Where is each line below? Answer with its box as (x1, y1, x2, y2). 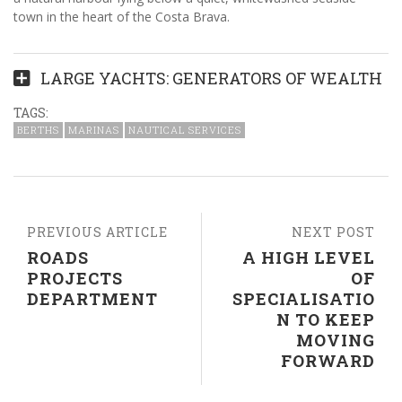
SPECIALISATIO (232, 287, 375, 310)
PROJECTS (27, 267, 123, 289)
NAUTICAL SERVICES (128, 122, 241, 136)
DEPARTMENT (27, 287, 158, 310)
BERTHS (17, 122, 59, 136)
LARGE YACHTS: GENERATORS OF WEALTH (40, 66, 382, 89)
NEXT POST (292, 223, 375, 240)
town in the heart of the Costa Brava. (13, 7, 230, 25)
